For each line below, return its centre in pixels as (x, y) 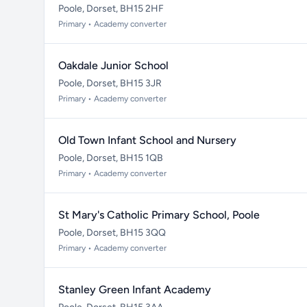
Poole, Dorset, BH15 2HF (111, 9)
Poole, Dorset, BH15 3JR (110, 83)
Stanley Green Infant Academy (135, 290)
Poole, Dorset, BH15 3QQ (112, 233)
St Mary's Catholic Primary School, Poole (159, 215)
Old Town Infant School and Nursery (147, 140)
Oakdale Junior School (113, 65)
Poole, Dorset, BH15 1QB (111, 158)
